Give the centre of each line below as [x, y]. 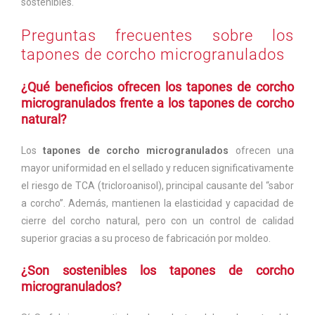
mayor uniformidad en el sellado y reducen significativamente [157, 168]
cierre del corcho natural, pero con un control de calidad [157, 221]
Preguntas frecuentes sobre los [157, 36]
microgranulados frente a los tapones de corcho [157, 103]
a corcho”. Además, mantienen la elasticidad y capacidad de [157, 204]
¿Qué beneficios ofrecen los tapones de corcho [157, 87]
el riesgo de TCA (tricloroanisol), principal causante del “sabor [157, 186]
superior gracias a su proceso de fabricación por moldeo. [146, 239]
